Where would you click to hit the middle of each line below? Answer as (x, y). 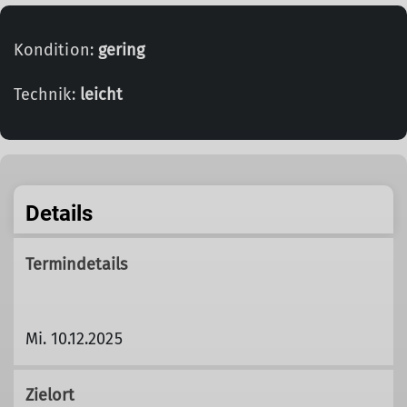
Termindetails (76, 264)
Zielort (50, 395)
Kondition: (56, 50)
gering (121, 50)
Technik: (47, 94)
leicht (101, 94)
